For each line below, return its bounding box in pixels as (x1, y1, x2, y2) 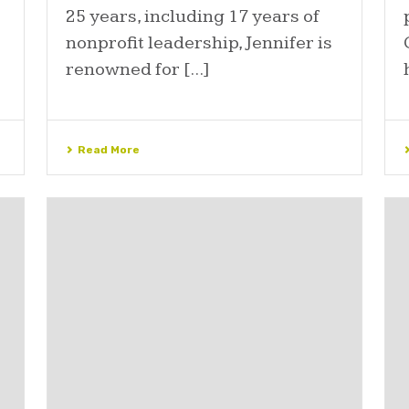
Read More (77, 143, 140, 157)
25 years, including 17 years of (65, 5, 320, 28)
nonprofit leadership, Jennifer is (65, 32, 332, 55)
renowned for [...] (65, 58, 210, 81)
